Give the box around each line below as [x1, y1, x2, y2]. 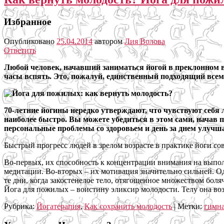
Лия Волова [124, 36, 165, 45]
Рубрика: [4, 201, 34, 210]
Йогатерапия [36, 201, 80, 210]
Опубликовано [4, 36, 56, 45]
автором [94, 36, 124, 45]
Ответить [4, 45, 36, 54]
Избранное [4, 16, 51, 27]
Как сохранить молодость [84, 201, 172, 210]
